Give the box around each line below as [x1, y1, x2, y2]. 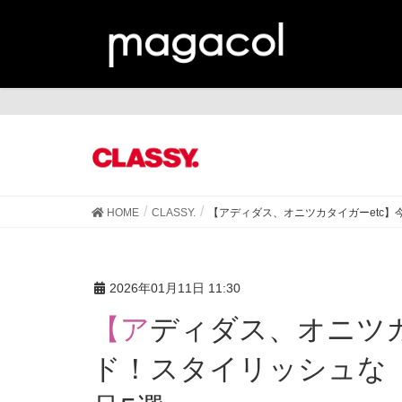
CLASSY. [152, 205, 196, 219]
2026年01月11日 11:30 [109, 280, 240, 295]
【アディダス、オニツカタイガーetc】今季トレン [92, 312, 150, 345]
